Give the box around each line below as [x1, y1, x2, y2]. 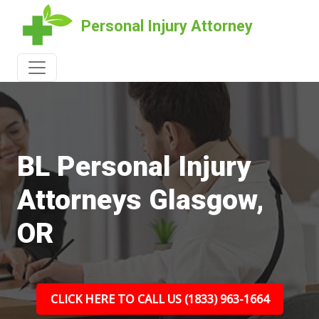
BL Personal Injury [17, 150, 251, 183]
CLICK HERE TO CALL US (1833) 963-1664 [50, 291, 269, 307]
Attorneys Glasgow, [17, 184, 264, 216]
